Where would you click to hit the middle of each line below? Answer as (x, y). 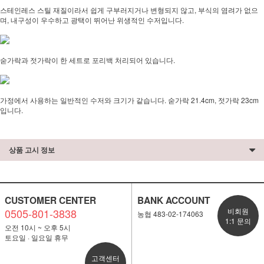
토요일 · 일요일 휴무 (36, 237)
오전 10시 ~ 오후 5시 (37, 227)
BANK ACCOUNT (174, 200)
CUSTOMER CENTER (50, 200)
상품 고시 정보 (32, 150)
